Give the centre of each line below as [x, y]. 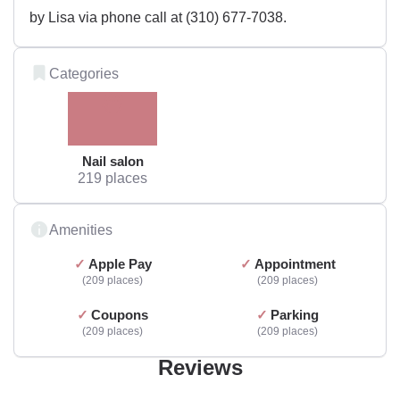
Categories [84, 73]
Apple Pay [120, 263]
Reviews [200, 367]
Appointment [295, 263]
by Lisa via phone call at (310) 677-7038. [158, 17]
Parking [295, 314]
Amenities [81, 229]
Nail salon [112, 161]
